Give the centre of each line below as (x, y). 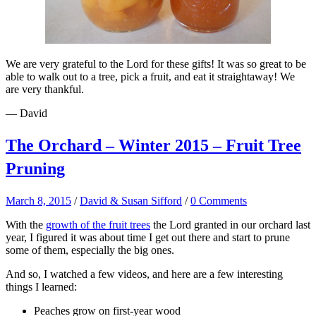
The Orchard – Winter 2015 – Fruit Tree (153, 145)
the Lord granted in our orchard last (230, 224)
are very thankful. (45, 89)
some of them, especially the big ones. (90, 250)
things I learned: (41, 286)
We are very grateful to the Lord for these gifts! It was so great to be (156, 63)
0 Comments (219, 200)
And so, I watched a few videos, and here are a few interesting (144, 274)
